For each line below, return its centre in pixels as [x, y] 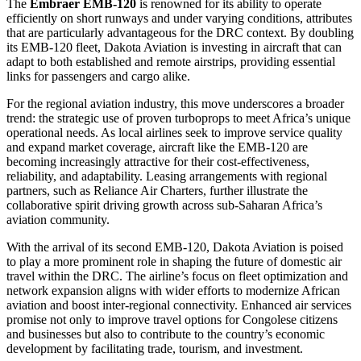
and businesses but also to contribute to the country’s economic [166, 334]
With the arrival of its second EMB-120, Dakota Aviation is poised [175, 247]
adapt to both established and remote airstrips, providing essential [171, 62]
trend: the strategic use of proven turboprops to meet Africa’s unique [178, 118]
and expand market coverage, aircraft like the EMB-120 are [157, 147]
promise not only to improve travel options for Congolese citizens [172, 320]
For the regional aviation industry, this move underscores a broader [175, 104]
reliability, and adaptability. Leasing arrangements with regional [167, 176]
